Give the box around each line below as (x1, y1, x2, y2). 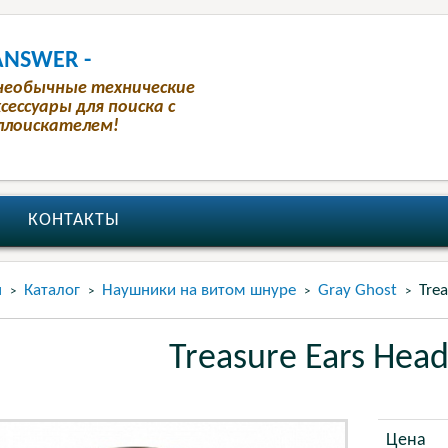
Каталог (23, 282, 80, 299)
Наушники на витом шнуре (101, 282, 296, 299)
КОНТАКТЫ (27, 212, 120, 229)
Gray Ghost (317, 282, 397, 299)
